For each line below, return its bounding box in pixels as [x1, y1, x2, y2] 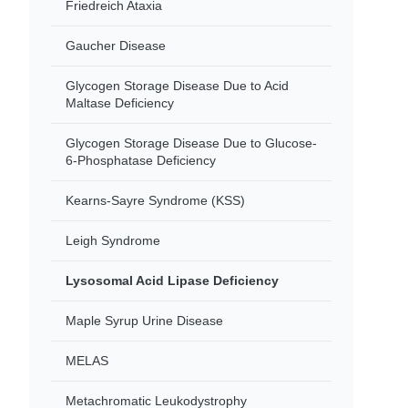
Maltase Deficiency [66, 96, 174, 110]
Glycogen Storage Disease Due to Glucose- [66, 136, 317, 150]
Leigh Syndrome [66, 233, 160, 248]
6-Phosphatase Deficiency [66, 153, 216, 168]
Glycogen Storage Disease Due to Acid [66, 78, 289, 93]
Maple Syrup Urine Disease [66, 313, 223, 328]
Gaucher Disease [66, 38, 166, 53]
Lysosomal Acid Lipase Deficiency [66, 273, 279, 288]
